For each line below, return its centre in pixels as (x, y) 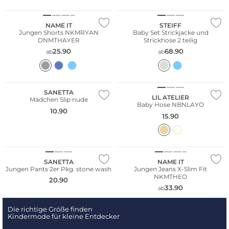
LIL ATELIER (170, 98)
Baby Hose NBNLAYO (170, 105)
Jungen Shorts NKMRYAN (59, 32)
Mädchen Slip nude (59, 100)
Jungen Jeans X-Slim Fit (170, 169)
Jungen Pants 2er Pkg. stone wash (59, 169)
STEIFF (170, 25)
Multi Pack (23, 137)
